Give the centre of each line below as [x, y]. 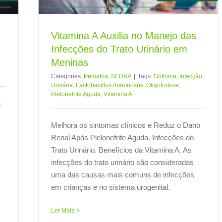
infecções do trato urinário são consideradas [122, 162]
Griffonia [165, 76]
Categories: [67, 76]
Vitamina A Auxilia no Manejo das [124, 35]
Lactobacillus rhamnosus [110, 85]
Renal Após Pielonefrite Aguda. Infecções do [122, 137]
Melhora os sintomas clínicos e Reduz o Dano [126, 125]
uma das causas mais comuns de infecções [123, 174]
